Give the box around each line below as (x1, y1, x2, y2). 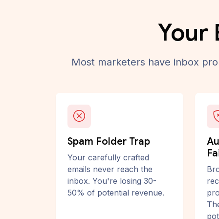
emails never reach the (67, 164, 153, 174)
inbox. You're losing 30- (67, 176, 156, 186)
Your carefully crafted (67, 153, 149, 162)
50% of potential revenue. (67, 188, 164, 197)
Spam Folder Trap (67, 135, 150, 148)
